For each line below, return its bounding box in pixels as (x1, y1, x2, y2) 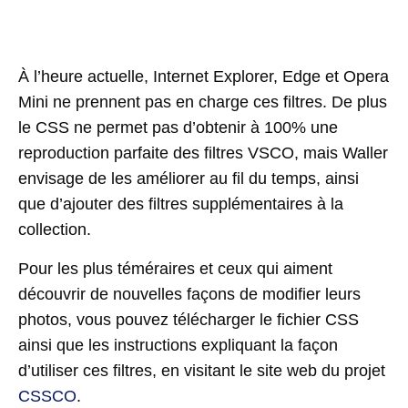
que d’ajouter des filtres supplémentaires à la (18, 195, 343, 214)
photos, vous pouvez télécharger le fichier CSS (18, 310, 359, 329)
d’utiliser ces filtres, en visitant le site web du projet (18, 361, 385, 380)
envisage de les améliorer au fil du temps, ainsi (18, 169, 359, 189)
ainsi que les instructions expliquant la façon (18, 335, 338, 354)
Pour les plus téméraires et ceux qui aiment (18, 259, 332, 278)
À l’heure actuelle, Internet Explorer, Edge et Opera (18, 67, 389, 87)
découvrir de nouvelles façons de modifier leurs (18, 284, 361, 303)
